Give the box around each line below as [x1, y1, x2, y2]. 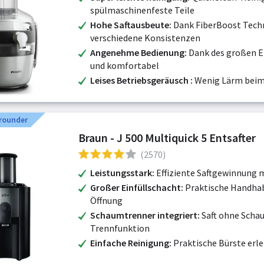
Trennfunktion [90, 222, 150, 234]
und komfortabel [90, 60, 159, 71]
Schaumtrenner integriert [90, 209, 197, 221]
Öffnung [90, 194, 123, 206]
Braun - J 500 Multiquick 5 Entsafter [78, 130, 256, 145]
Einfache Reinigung [90, 237, 169, 249]
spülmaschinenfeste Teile [90, 4, 194, 16]
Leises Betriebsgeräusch [90, 74, 190, 86]
